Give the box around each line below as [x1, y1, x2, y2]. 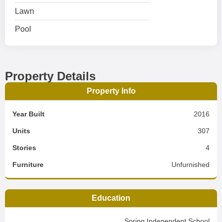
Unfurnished [171, 161, 210, 168]
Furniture [12, 161, 44, 168]
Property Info [86, 87, 136, 95]
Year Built [12, 110, 45, 118]
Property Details [5, 69, 96, 83]
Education [92, 194, 130, 202]
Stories [12, 144, 36, 152]
